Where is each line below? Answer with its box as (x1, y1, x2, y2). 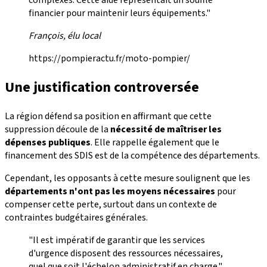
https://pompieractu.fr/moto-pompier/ (29, 52, 190, 66)
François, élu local (29, 29, 101, 43)
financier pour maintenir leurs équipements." (29, 7, 210, 20)
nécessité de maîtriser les (110, 123, 222, 136)
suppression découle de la (5, 123, 110, 136)
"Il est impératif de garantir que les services (29, 234, 205, 247)
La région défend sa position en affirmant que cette (5, 110, 212, 123)
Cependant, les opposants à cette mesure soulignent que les (5, 172, 250, 185)
